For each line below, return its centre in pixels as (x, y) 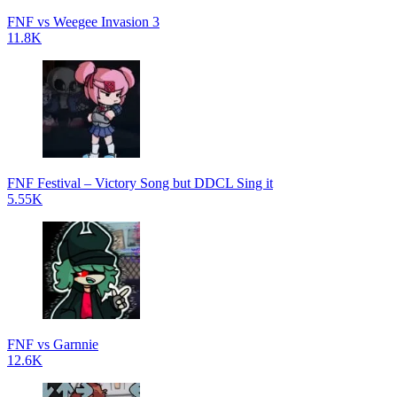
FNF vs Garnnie (53, 344)
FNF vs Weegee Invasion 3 (83, 21)
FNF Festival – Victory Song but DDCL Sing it (140, 183)
